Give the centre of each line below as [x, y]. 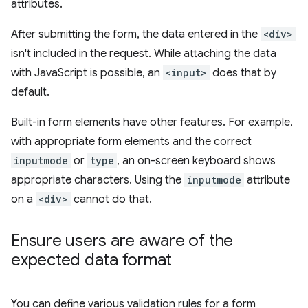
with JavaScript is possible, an [87, 73]
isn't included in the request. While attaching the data [144, 54]
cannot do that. [111, 199]
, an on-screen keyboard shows [196, 161]
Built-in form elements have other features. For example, [152, 122]
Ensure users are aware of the [122, 241]
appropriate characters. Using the [98, 180]
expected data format [92, 260]
